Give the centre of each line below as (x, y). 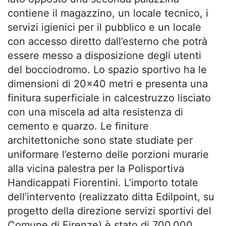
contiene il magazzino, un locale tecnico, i (108, 13)
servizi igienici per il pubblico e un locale (104, 27)
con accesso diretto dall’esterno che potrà (107, 41)
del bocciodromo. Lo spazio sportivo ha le (107, 70)
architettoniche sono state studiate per (100, 140)
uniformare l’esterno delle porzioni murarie (108, 154)
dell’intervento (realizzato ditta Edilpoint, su (111, 197)
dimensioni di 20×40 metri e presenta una (108, 84)
